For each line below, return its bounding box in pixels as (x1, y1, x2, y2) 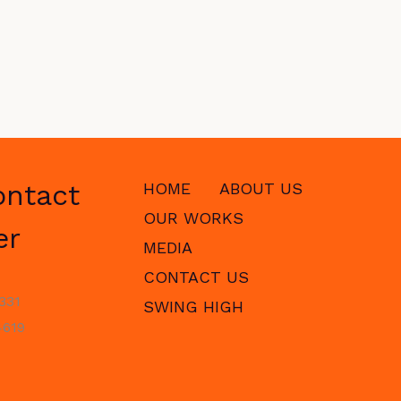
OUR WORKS (142, 209, 243, 227)
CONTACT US (142, 268, 249, 286)
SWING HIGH (142, 297, 243, 316)
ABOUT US (218, 179, 303, 198)
